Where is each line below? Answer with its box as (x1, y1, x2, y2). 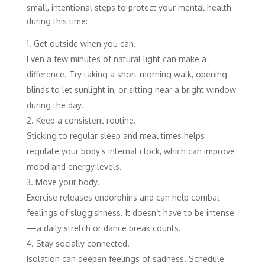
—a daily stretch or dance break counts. (26, 223, 181, 233)
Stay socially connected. (35, 238, 130, 248)
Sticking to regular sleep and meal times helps (26, 131, 205, 141)
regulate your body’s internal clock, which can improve (26, 146, 235, 156)
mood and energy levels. (26, 161, 122, 172)
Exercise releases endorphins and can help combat (26, 192, 220, 202)
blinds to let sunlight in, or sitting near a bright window (26, 85, 236, 95)
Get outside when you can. (33, 38, 136, 49)
